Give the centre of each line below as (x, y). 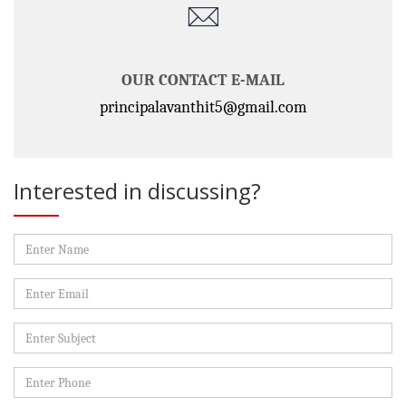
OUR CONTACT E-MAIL (203, 81)
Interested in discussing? (137, 191)
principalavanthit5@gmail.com (203, 108)
